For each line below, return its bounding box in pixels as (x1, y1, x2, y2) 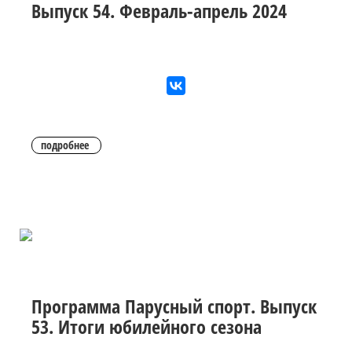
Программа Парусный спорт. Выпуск (31, 293, 317, 320)
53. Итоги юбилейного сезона (31, 313, 262, 340)
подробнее (41, 137, 89, 153)
